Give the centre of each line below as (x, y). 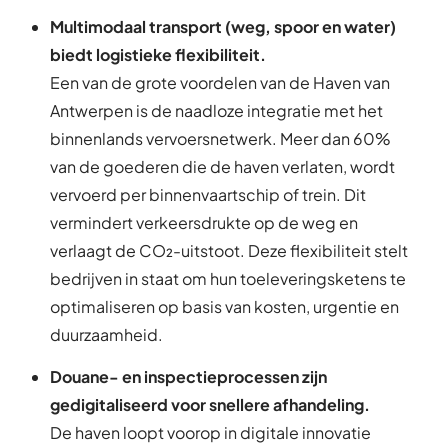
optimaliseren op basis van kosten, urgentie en (224, 306)
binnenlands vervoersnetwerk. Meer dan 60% (220, 138)
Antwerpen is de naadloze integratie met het (216, 110)
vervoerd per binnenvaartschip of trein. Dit (208, 194)
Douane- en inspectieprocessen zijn (188, 377)
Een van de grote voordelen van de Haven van (220, 82)
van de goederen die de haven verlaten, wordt (222, 166)
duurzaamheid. (106, 334)
